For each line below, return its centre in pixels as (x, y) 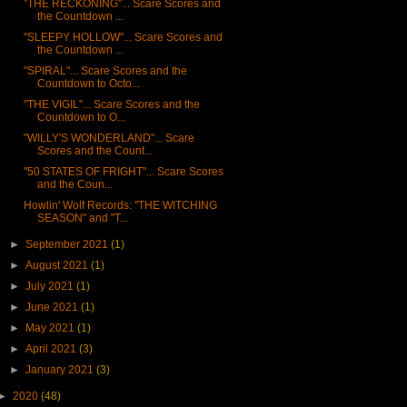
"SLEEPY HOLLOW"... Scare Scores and (123, 38)
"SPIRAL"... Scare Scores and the (105, 71)
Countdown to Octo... (88, 84)
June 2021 (54, 308)
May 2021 (52, 328)
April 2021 (53, 349)
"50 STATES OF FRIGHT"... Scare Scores (123, 172)
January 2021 (61, 370)
